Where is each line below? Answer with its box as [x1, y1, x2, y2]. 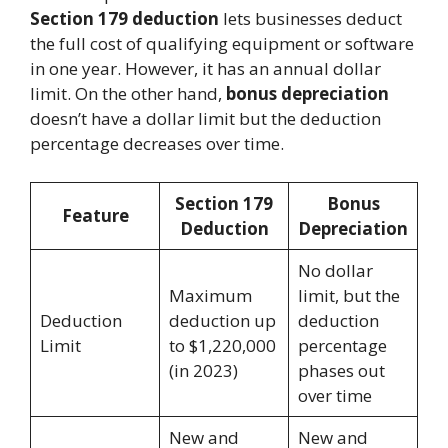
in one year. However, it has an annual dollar [30, 57, 381, 81]
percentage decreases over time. [30, 132, 284, 156]
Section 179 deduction [30, 7, 219, 31]
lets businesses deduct [219, 7, 402, 31]
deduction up [168, 308, 276, 332]
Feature [61, 203, 129, 227]
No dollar [297, 258, 373, 282]
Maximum [168, 283, 252, 307]
